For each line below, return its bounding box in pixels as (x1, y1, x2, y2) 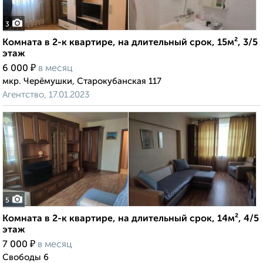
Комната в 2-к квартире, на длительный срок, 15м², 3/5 (2, 38, 258, 48)
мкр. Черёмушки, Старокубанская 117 (2, 77, 161, 86)
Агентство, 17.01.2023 (2, 90, 89, 100)
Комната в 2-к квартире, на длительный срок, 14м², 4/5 (2, 214, 259, 224)
